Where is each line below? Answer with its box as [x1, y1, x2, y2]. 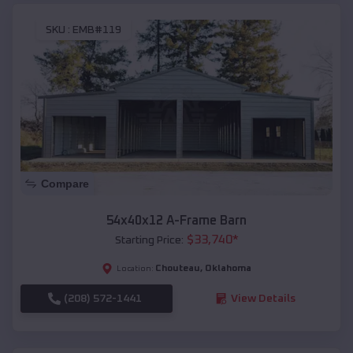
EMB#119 [72, 24, 121, 36]
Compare [41, 176, 89, 190]
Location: [117, 264, 154, 273]
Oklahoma [205, 263, 251, 273]
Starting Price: [114, 234, 184, 246]
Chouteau [155, 263, 200, 273]
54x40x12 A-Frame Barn [106, 214, 247, 227]
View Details [230, 292, 295, 304]
